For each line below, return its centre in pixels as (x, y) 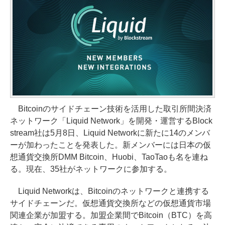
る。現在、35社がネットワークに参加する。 (91, 169)
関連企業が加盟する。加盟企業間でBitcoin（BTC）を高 (111, 215)
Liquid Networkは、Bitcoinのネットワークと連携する (109, 191)
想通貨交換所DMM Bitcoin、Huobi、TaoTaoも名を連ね (109, 157)
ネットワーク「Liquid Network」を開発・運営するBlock (111, 121)
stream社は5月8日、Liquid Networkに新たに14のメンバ (110, 133)
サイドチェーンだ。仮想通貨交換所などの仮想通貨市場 (110, 203)
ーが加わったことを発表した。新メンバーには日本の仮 (110, 145)
